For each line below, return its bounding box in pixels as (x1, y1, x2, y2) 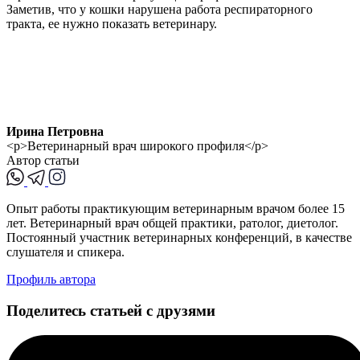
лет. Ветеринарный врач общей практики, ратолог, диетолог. (6, 216, 338, 231)
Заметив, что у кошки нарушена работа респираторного (6, 2, 313, 17)
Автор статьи (6, 153, 80, 168)
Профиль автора (6, 272, 96, 287)
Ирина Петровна (6, 125, 104, 139)
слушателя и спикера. (6, 245, 125, 260)
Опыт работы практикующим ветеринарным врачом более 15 (6, 202, 345, 216)
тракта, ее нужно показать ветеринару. (6, 17, 220, 31)
